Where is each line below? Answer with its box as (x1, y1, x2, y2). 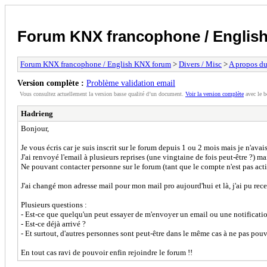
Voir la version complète (185, 90, 244, 97)
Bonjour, (21, 123, 49, 133)
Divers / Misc (179, 59, 222, 69)
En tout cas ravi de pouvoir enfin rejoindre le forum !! (21, 247, 193, 257)
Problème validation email (86, 77, 175, 88)
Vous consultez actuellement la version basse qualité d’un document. (20, 90, 185, 97)
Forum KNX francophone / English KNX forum (20, 59, 171, 69)
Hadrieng (21, 108, 53, 118)
